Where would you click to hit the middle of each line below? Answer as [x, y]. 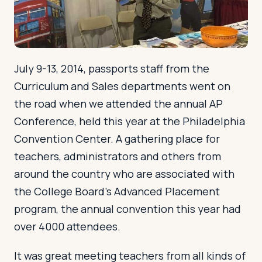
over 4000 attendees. [67, 227]
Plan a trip [105, 41]
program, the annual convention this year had [127, 209]
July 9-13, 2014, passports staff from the [112, 69]
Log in [47, 41]
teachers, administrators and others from [118, 156]
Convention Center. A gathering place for [117, 139]
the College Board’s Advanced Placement [117, 192]
